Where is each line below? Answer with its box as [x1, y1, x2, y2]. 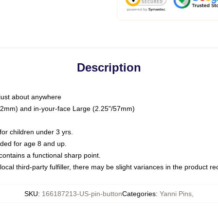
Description [77, 61, 141, 74]
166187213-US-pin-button [42, 190, 122, 198]
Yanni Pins [160, 190, 192, 198]
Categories [122, 190, 156, 198]
